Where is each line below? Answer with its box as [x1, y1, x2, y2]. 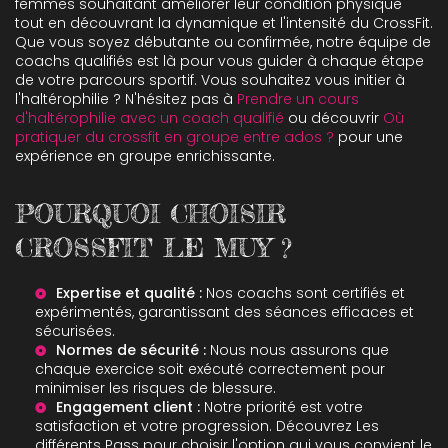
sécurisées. [35, 321, 115, 341]
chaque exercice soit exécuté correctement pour [35, 359, 385, 379]
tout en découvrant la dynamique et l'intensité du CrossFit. [15, 13, 433, 33]
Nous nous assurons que [206, 340, 389, 360]
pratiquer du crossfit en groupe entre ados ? [15, 127, 334, 147]
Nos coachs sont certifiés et [202, 283, 405, 303]
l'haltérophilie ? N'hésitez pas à [15, 89, 237, 109]
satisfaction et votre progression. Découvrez [35, 416, 356, 436]
